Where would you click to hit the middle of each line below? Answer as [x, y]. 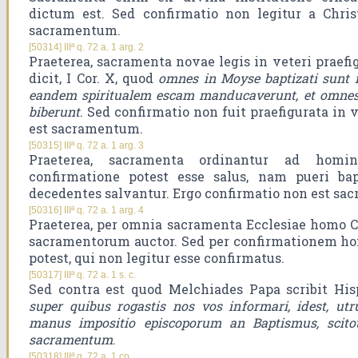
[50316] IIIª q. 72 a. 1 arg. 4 [86, 211]
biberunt [54, 112]
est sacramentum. [86, 129]
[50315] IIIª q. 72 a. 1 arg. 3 [86, 146]
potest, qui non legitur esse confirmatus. [157, 258]
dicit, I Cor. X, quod [94, 78]
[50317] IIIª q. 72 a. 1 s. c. [82, 275]
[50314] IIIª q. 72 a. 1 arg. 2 [86, 48]
